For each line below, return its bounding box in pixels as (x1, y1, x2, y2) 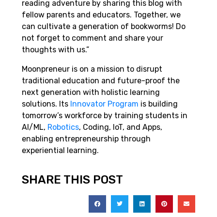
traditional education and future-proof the (22, 76, 180, 85)
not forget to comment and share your (22, 33, 163, 43)
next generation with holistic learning (22, 87, 160, 97)
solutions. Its (22, 99, 70, 108)
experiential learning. (22, 145, 99, 155)
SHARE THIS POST (22, 172, 123, 186)
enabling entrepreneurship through (22, 134, 151, 143)
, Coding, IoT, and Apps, (79, 122, 162, 132)
